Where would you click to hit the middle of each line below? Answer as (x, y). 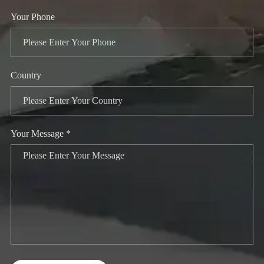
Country (26, 75)
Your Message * (40, 133)
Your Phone (32, 17)
